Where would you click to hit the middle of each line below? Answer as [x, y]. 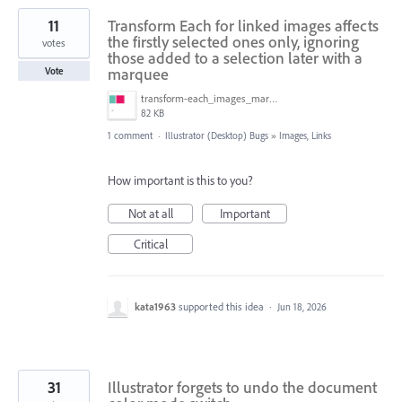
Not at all [150, 213]
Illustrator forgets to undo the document [242, 387]
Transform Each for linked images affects [243, 25]
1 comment [130, 135]
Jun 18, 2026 [302, 306]
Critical [150, 244]
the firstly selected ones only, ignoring [233, 41]
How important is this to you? [180, 180]
